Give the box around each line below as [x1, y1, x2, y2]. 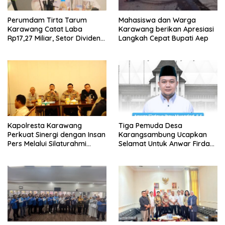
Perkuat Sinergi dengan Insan [8, 130, 105, 140]
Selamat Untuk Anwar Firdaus [119, 139, 217, 149]
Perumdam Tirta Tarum [8, 16, 87, 25]
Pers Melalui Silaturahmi [8, 139, 86, 149]
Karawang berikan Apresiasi [119, 25, 214, 34]
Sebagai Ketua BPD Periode [119, 148, 211, 158]
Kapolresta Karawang [8, 121, 82, 131]
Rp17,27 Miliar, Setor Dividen [8, 34, 100, 43]
